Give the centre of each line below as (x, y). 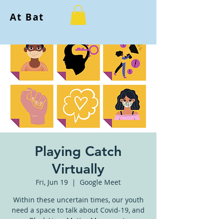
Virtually (78, 168)
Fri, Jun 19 (52, 182)
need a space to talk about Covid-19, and (78, 210)
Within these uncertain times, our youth (78, 199)
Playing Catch (78, 151)
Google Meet (100, 182)
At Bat (27, 17)
